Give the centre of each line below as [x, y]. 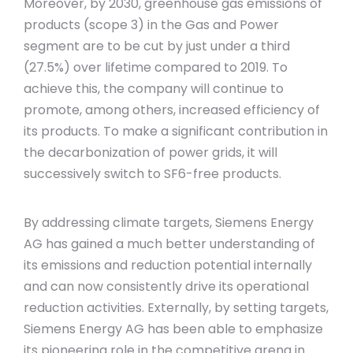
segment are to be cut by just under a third [157, 46]
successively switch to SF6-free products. [152, 174]
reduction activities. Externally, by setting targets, [176, 308]
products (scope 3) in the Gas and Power [151, 25]
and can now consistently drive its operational [166, 286]
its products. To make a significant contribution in [176, 131]
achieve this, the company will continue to [154, 89]
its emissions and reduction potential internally [168, 265]
